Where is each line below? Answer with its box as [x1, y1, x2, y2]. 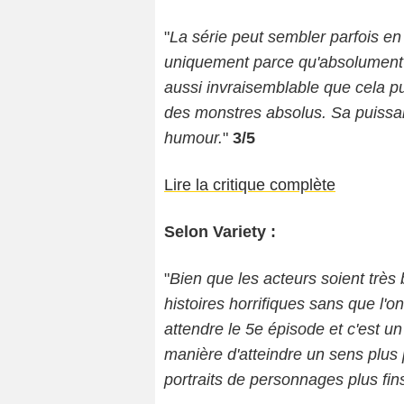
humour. [164, 129, 223, 148]
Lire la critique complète [164, 176, 335, 195]
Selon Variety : [164, 223, 276, 242]
